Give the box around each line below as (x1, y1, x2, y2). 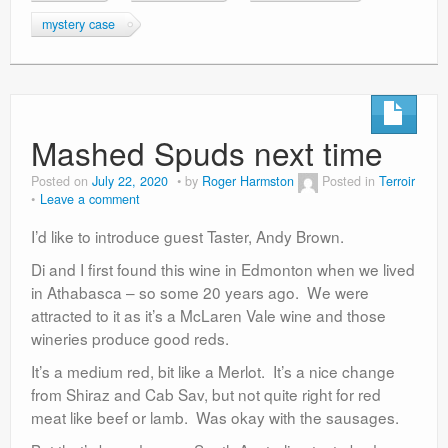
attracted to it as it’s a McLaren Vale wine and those (31, 303, 386, 326)
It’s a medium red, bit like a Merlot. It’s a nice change (31, 359, 395, 382)
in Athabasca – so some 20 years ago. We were (31, 280, 369, 303)
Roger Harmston (202, 171, 294, 190)
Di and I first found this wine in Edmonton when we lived (31, 257, 415, 280)
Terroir (379, 171, 415, 190)
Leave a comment (40, 189, 140, 208)
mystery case (42, 14, 115, 33)
